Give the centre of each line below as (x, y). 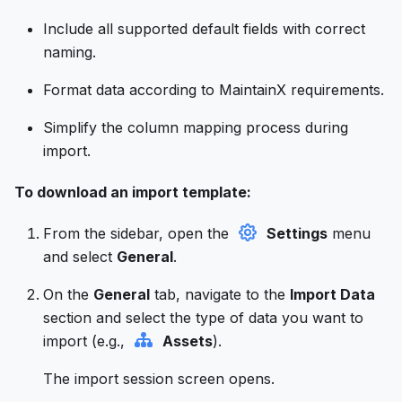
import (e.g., (86, 341)
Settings (297, 233)
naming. (70, 52)
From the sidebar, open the (138, 233)
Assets (188, 341)
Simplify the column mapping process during (196, 127)
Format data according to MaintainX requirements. (214, 89)
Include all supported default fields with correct (204, 28)
